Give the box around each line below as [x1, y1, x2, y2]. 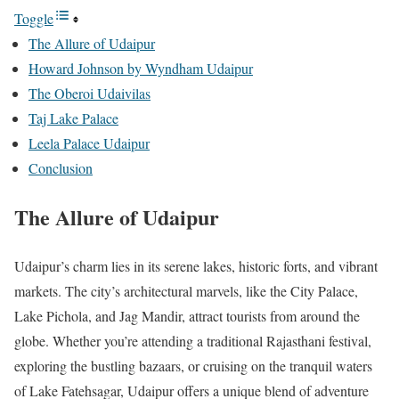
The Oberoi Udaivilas [28, 84, 151, 103]
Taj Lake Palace [28, 109, 118, 128]
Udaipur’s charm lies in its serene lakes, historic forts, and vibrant [14, 256, 378, 276]
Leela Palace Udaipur [28, 134, 150, 153]
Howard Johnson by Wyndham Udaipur [28, 59, 253, 78]
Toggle [14, 9, 53, 28]
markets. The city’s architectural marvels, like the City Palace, [14, 281, 358, 301]
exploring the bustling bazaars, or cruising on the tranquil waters [14, 356, 372, 376]
